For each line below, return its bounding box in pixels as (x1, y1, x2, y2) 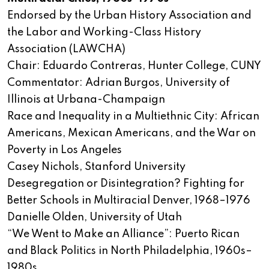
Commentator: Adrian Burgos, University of (7, 77, 230, 89)
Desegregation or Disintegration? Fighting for (7, 178, 244, 190)
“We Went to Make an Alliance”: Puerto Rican (7, 229, 240, 240)
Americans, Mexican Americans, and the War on (7, 128, 256, 139)
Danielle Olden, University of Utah (7, 212, 182, 223)
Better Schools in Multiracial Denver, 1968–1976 (7, 195, 250, 207)
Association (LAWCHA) (7, 44, 125, 55)
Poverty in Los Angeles (7, 145, 122, 156)
